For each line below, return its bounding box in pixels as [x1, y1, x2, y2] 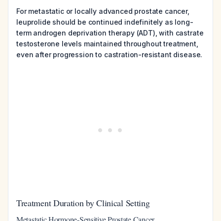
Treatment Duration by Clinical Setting [16, 197, 150, 209]
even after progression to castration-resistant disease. [16, 50, 203, 59]
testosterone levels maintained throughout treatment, [16, 39, 198, 48]
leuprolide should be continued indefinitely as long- [16, 18, 193, 26]
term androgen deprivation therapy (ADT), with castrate [16, 29, 204, 37]
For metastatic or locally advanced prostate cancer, [16, 7, 189, 15]
